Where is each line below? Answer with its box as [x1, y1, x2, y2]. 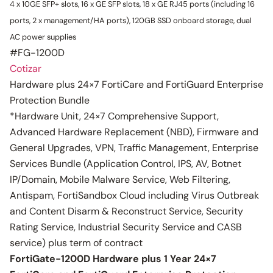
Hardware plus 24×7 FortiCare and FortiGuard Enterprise [10, 78, 263, 91]
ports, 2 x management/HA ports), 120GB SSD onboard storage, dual [10, 15, 252, 26]
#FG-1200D [10, 46, 65, 59]
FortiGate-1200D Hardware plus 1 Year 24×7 [10, 252, 216, 265]
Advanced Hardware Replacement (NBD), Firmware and [10, 126, 258, 138]
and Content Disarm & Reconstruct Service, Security [10, 205, 243, 218]
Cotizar [10, 62, 41, 75]
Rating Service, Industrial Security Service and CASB [10, 221, 242, 233]
